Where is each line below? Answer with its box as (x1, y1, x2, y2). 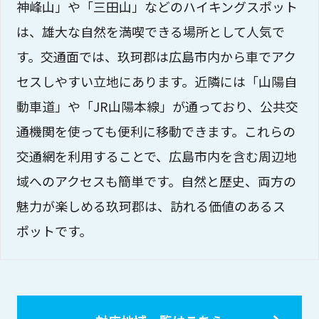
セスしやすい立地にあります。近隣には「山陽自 (16, 71, 298, 90)
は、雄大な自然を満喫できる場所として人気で (16, 21, 286, 41)
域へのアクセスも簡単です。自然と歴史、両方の (16, 171, 297, 190)
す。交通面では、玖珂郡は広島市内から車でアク (16, 46, 297, 66)
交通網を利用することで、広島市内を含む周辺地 (16, 146, 298, 165)
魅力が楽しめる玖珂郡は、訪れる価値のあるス (16, 196, 286, 215)
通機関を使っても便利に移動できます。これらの (16, 121, 296, 140)
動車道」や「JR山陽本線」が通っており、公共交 (16, 96, 299, 115)
